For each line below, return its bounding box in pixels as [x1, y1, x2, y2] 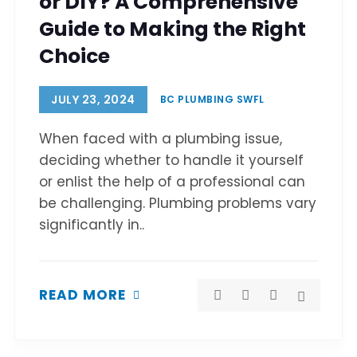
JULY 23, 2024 [51, 92, 135, 108]
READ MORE [39, 285, 126, 305]
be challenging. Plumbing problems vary [39, 194, 316, 213]
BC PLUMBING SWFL [159, 92, 265, 106]
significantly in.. [39, 215, 144, 234]
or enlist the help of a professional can [39, 172, 305, 191]
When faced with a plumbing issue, [39, 129, 282, 148]
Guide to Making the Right [39, 15, 306, 43]
